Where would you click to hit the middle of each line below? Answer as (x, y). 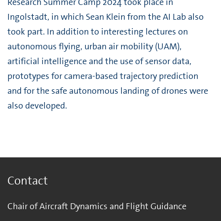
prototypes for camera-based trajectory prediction (103, 76)
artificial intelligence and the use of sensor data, (99, 61)
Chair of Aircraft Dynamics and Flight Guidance (97, 206)
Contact (28, 181)
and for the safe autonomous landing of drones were (108, 91)
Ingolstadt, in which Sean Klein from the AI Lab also (106, 17)
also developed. (37, 106)
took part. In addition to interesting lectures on (98, 32)
